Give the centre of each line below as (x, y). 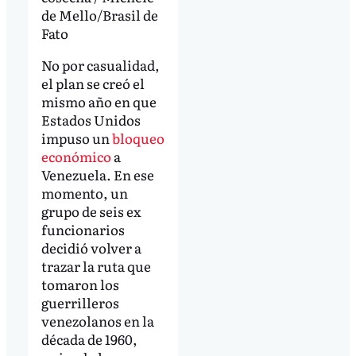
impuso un (76, 138)
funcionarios (83, 230)
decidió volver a (91, 248)
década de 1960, (89, 339)
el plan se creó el (93, 83)
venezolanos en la (97, 321)
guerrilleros (80, 303)
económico (76, 157)
